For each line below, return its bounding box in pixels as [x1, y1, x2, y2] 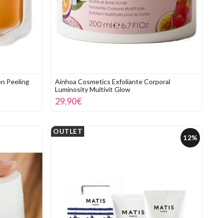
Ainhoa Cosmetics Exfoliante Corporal [55, 77, 170, 86]
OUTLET [53, 127, 82, 135]
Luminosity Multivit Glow [55, 85, 130, 93]
